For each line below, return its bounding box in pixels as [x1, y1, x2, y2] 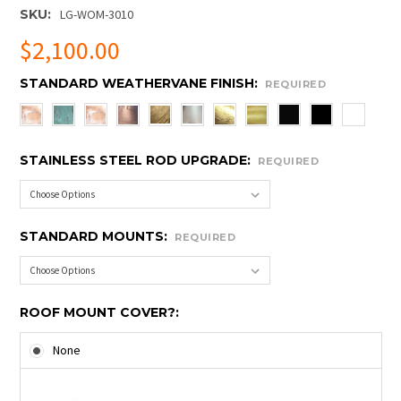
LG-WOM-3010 [60, 6, 134, 23]
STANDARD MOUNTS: [19, 228, 171, 244]
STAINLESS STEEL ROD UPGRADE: [19, 152, 254, 169]
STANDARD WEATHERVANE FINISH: [19, 75, 261, 92]
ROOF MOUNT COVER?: [19, 303, 179, 320]
